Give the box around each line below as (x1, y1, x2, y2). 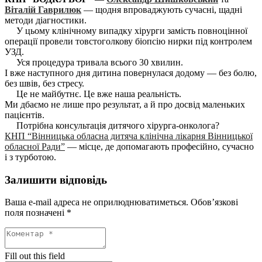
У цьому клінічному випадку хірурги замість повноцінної (16, 26, 247, 36)
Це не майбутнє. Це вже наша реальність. (5, 89, 181, 99)
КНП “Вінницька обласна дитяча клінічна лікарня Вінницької (5, 131, 253, 141)
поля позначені (5, 208, 67, 218)
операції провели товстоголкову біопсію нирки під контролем (5, 36, 252, 46)
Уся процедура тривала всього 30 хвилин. (5, 57, 183, 67)
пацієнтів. (5, 110, 44, 120)
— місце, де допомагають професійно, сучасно (67, 142, 254, 151)
